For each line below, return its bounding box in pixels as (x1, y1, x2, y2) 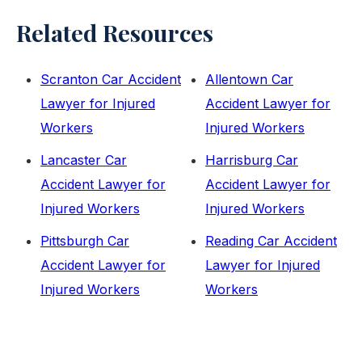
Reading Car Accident (205, 233, 337, 249)
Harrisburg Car (205, 152, 298, 168)
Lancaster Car (40, 152, 127, 168)
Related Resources (16, 17, 213, 48)
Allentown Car (205, 71, 293, 87)
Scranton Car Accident (40, 71, 181, 87)
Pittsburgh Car (40, 233, 129, 249)
